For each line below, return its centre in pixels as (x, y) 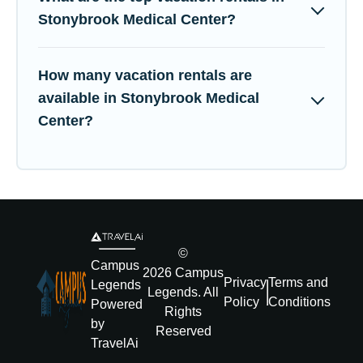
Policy (241, 302)
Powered (117, 304)
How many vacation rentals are (145, 76)
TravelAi (115, 343)
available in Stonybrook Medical (149, 98)
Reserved (183, 331)
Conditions (299, 302)
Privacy (245, 283)
